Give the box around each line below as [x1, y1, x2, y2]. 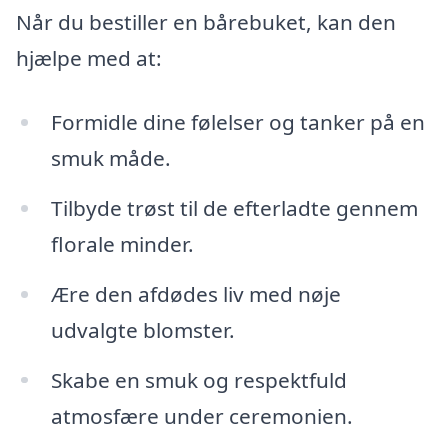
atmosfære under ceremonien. [50, 401, 353, 430]
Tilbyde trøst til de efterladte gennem [50, 193, 418, 222]
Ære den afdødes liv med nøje [50, 279, 341, 308]
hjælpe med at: [16, 44, 162, 73]
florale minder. [50, 229, 194, 258]
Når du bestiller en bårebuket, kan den [16, 8, 396, 37]
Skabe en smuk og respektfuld [50, 365, 347, 394]
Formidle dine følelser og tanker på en [50, 107, 425, 136]
